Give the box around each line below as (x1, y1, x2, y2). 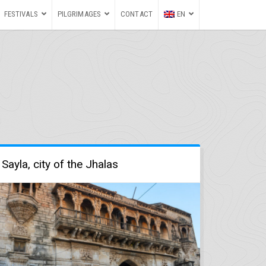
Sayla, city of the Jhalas (2, 157, 119, 171)
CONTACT (121, 9, 153, 18)
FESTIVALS (4, 9, 38, 18)
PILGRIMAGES (57, 9, 101, 18)
